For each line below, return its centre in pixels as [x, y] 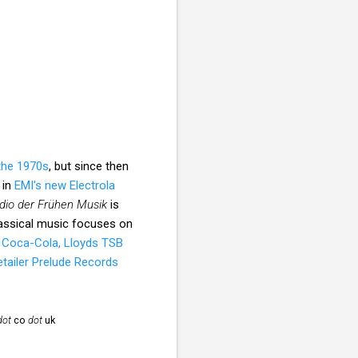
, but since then [89, 166]
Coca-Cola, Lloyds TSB [62, 243]
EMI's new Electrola [65, 185]
